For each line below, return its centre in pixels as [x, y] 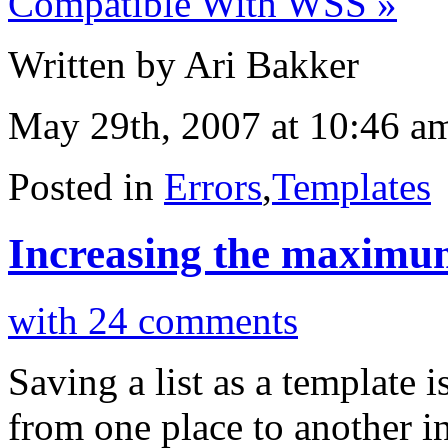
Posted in [86, 186]
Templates [351, 186]
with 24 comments [153, 320]
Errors [213, 186]
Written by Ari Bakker [183, 64]
